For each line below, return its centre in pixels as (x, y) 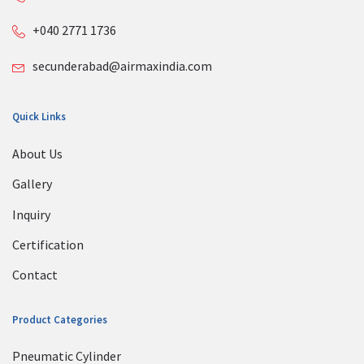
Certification (48, 245)
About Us (37, 153)
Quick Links (39, 117)
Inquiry (31, 214)
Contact (35, 275)
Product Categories (60, 319)
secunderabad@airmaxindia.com (122, 66)
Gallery (32, 184)
